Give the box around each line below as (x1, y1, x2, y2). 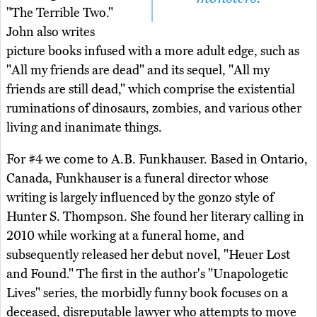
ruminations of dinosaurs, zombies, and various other (6, 100, 301, 117)
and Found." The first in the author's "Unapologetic (6, 266, 288, 282)
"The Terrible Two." (6, 5, 113, 21)
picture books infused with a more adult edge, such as (6, 43, 299, 59)
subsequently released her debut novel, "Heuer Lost (6, 247, 290, 263)
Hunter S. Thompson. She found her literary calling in (6, 209, 304, 225)
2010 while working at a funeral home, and (6, 228, 244, 244)
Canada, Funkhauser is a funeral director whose (6, 171, 269, 187)
